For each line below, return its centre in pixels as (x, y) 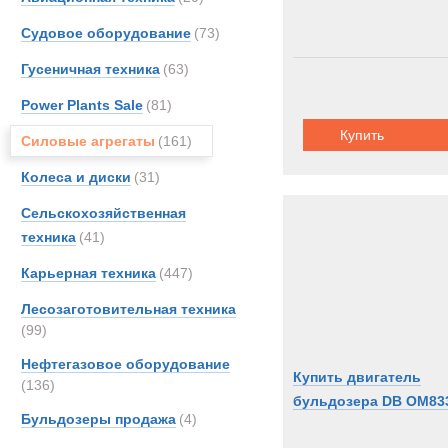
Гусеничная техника (90, 69)
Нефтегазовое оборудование (125, 364)
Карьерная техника (88, 273)
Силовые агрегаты (88, 141)
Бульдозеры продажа (98, 419)
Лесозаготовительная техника (128, 309)
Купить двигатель (357, 377)
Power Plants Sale (82, 105)
